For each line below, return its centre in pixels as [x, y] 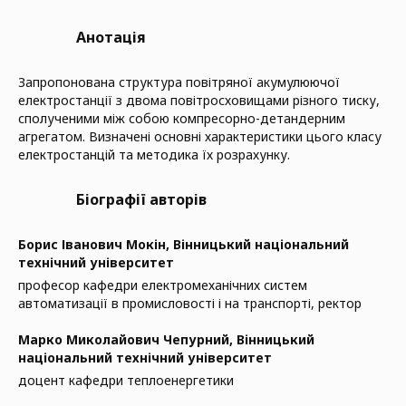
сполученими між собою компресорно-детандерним [182, 118]
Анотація [111, 37]
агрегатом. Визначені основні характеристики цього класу [200, 136]
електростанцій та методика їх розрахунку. [154, 155]
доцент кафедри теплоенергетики [126, 380]
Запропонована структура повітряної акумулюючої [179, 82]
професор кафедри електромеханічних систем [163, 285]
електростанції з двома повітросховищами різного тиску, [199, 100]
